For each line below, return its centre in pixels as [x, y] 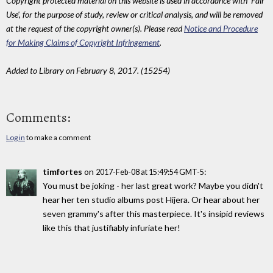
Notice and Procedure [221, 28]
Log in [16, 138]
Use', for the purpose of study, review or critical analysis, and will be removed [134, 14]
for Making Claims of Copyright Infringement [83, 42]
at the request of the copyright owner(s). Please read [95, 28]
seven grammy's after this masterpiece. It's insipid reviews [154, 214]
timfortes [62, 172]
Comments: [38, 118]
